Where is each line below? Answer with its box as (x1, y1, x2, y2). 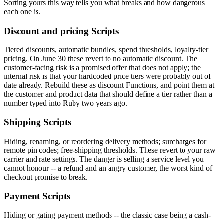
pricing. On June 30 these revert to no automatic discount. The (4, 54, 197, 63)
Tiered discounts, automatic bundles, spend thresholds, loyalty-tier (4, 45, 208, 54)
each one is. (4, 7, 40, 16)
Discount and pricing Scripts (4, 25, 119, 36)
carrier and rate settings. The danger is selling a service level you (4, 154, 204, 163)
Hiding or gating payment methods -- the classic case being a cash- (4, 211, 211, 220)
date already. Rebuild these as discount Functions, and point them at (4, 81, 214, 90)
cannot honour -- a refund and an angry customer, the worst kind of (4, 163, 212, 172)
